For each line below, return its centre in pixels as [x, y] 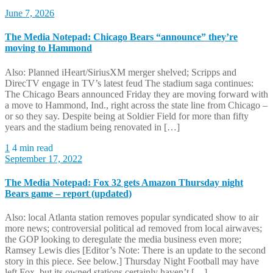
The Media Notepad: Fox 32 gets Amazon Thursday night [124, 182]
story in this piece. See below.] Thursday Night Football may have [132, 261]
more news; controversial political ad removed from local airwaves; [133, 229]
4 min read [33, 147]
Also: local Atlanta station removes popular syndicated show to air [132, 218]
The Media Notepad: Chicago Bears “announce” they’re [121, 37]
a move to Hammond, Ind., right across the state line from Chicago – [136, 105]
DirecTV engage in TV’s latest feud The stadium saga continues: [129, 83]
